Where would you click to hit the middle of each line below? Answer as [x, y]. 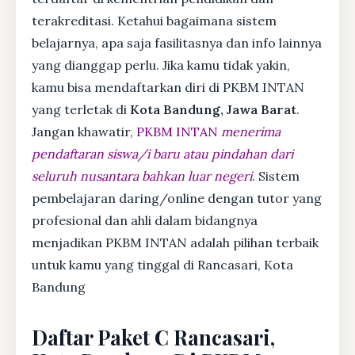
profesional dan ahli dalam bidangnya [145, 220]
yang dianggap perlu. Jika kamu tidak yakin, [161, 65]
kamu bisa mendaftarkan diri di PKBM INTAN [168, 87]
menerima [251, 131]
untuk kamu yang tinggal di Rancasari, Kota [162, 264]
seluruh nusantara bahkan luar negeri [142, 176]
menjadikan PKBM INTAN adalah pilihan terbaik [175, 242]
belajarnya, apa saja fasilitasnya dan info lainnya [177, 42]
